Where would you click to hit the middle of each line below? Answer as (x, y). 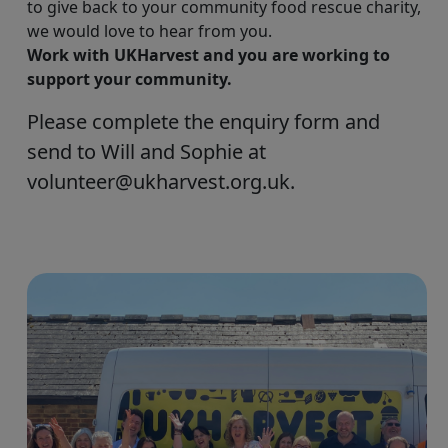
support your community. (129, 79)
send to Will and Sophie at (146, 151)
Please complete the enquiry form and (203, 121)
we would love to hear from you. (149, 31)
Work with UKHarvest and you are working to (208, 55)
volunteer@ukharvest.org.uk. (161, 181)
